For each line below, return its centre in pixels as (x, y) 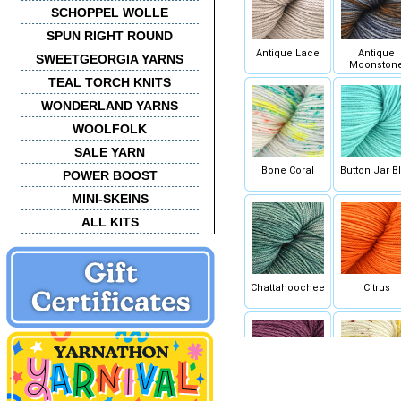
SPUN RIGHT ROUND (110, 36)
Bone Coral (288, 170)
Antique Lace (288, 53)
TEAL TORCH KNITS (110, 82)
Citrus (376, 287)
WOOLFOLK (110, 129)
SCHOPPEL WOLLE (110, 13)
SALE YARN (110, 152)
